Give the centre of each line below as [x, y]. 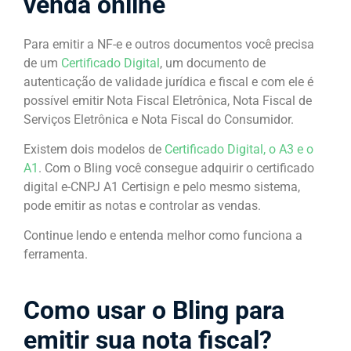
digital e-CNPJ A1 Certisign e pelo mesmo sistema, [162, 186]
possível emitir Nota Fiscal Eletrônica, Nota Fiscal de [168, 100]
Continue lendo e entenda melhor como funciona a [163, 236]
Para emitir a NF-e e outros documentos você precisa [169, 44]
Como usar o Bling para [154, 311]
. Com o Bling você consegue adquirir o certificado [176, 168]
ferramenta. [57, 255]
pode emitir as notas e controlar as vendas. [144, 205]
